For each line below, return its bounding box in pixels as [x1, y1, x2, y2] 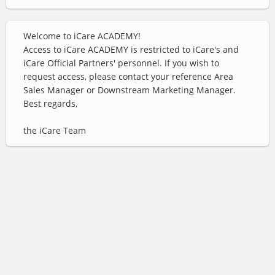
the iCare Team [23, 125, 86, 136]
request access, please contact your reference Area [23, 71, 233, 82]
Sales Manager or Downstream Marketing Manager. [23, 84, 236, 96]
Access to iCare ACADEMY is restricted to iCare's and [23, 44, 239, 55]
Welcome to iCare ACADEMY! [23, 30, 141, 42]
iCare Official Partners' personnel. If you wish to [23, 57, 219, 69]
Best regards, [23, 98, 77, 109]
